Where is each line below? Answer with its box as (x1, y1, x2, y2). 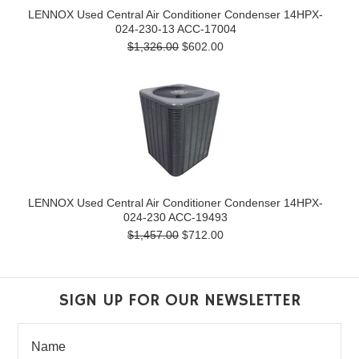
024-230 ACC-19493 (123, 211, 228, 224)
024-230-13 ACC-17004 (115, 22, 236, 35)
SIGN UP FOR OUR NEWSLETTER (58, 289, 301, 311)
